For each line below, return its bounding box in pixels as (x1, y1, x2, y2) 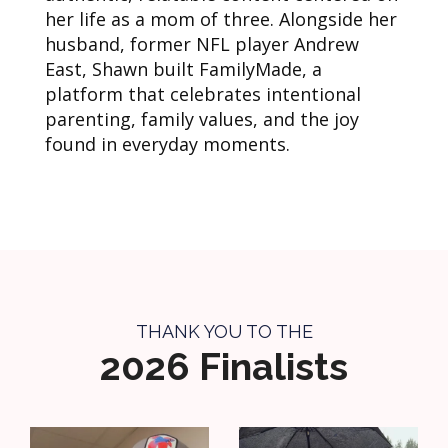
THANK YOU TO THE (135, 321, 313, 343)
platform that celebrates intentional (45, 82, 361, 107)
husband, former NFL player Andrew (45, 32, 359, 57)
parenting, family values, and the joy (45, 107, 359, 132)
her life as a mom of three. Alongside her (45, 7, 397, 32)
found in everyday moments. (45, 132, 290, 157)
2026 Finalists (100, 344, 348, 390)
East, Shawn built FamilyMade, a (45, 57, 322, 82)
